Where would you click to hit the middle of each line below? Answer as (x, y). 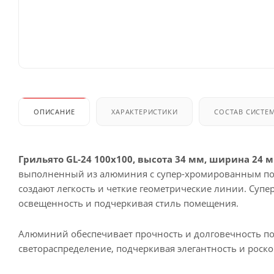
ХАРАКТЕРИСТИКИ (145, 111)
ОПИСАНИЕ (54, 111)
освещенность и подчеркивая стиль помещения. (128, 203)
